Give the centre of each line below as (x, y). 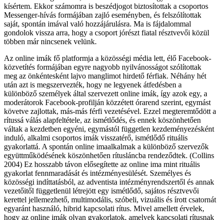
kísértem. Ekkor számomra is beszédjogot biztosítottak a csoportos (106, 6)
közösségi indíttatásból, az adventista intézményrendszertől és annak (109, 182)
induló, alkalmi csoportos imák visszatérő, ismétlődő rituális (96, 138)
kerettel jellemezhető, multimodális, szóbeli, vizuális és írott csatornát (110, 200)
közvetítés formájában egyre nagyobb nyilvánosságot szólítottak (103, 67)
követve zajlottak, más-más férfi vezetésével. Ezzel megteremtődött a (110, 111)
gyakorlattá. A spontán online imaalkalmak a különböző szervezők (106, 147)
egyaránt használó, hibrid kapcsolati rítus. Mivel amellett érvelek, (104, 209)
